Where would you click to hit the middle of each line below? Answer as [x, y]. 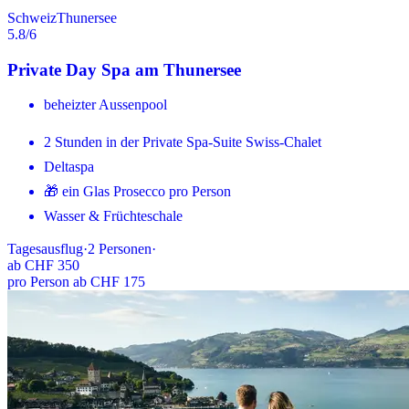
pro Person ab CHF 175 [76, 282]
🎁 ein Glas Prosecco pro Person [137, 192]
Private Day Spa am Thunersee [124, 69]
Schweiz [32, 17]
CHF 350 [52, 266]
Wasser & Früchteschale [113, 216]
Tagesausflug [45, 249]
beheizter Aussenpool [105, 105]
